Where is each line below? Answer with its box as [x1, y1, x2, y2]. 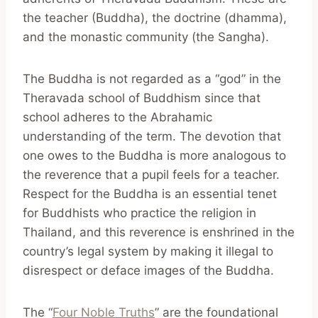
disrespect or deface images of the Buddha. [23, 263, 274, 278]
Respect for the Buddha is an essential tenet [23, 186, 277, 201]
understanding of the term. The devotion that [23, 128, 281, 143]
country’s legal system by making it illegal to [23, 243, 273, 258]
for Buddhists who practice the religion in [23, 205, 256, 220]
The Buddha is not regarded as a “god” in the [23, 71, 281, 86]
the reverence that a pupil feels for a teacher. [23, 167, 280, 182]
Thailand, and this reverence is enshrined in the [23, 224, 295, 239]
